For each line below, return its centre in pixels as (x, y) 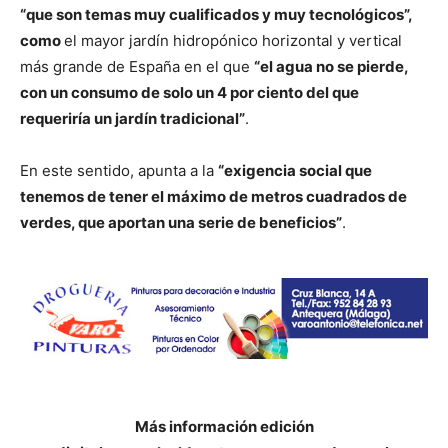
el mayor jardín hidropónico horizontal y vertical (233, 41)
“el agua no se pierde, (331, 67)
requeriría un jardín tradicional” (132, 119)
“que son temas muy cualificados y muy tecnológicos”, (216, 15)
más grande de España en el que (137, 67)
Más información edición (224, 426)
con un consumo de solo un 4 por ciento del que (189, 93)
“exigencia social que (295, 171)
